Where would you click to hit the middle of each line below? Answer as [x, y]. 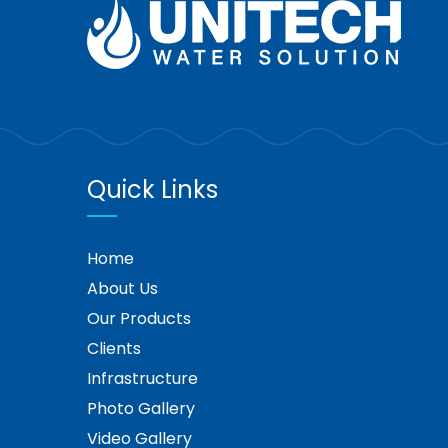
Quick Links [152, 189]
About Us [122, 288]
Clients [114, 348]
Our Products [139, 318]
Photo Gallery [141, 408]
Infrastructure [142, 378]
